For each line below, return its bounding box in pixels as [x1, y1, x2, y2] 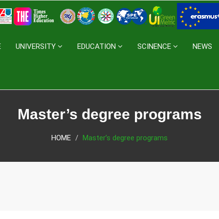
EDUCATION [77, 42, 118, 51]
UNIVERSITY [16, 42, 58, 51]
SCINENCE [137, 42, 173, 51]
